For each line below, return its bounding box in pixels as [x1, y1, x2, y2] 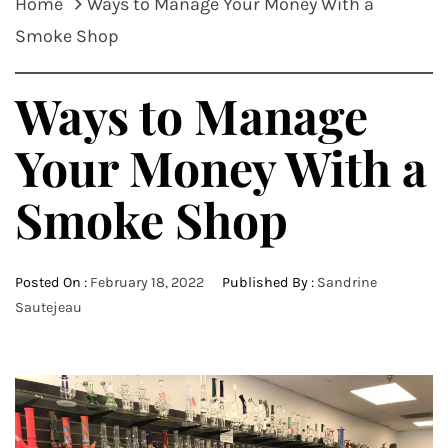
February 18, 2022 [90, 273, 204, 291]
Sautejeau [15, 298, 82, 316]
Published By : [219, 273, 317, 291]
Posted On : [15, 273, 90, 291]
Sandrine [317, 273, 377, 291]
